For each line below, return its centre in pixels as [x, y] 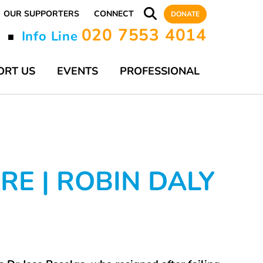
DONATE [185, 14]
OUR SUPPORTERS [41, 14]
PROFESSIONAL [160, 71]
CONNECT [114, 14]
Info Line [50, 36]
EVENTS [77, 71]
